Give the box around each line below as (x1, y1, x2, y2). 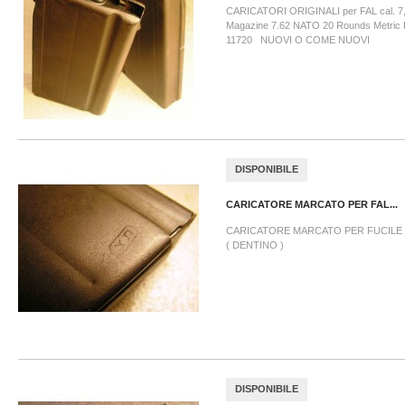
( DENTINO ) (226, 240, 284, 250)
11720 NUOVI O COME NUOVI (226, 34, 370, 45)
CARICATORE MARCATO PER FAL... (226, 199, 398, 210)
